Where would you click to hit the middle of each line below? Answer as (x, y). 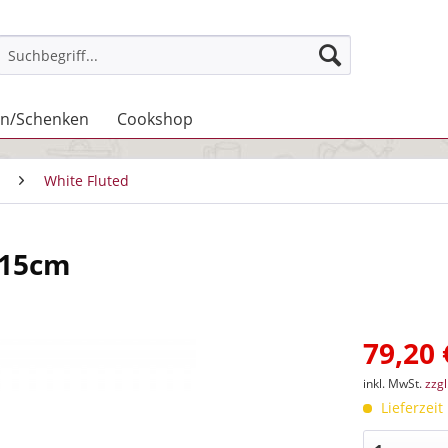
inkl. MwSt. (394, 383)
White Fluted (86, 180)
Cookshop (155, 119)
